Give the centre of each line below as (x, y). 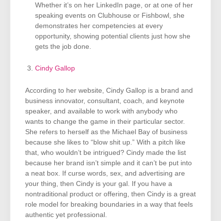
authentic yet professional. (67, 215)
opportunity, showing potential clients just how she (113, 36)
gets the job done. (63, 46)
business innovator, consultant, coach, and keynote (105, 101)
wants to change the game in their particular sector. (105, 122)
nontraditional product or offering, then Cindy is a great (110, 194)
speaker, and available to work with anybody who (101, 111)
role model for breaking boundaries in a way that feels (109, 205)
